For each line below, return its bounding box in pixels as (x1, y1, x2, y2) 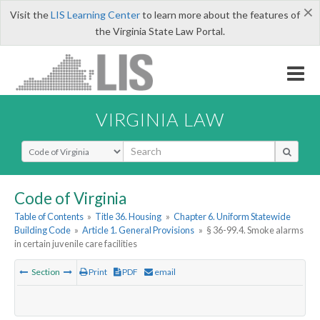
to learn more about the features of (139, 9, 300, 21)
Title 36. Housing (95, 211, 162, 223)
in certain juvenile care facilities (14, 238, 137, 250)
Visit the (9, 9, 51, 21)
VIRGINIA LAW (96, 108, 224, 130)
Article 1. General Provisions (82, 224, 195, 236)
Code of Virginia (14, 188, 126, 208)
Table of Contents (14, 211, 84, 223)
